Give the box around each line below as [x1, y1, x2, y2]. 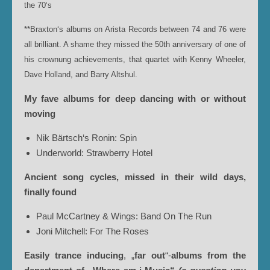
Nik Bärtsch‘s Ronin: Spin [36, 133, 137, 143]
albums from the [171, 250, 246, 260]
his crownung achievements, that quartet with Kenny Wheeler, [24, 55, 246, 64]
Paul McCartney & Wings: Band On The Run [36, 211, 212, 221]
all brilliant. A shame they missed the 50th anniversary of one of [24, 40, 246, 49]
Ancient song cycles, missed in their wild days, [24, 172, 246, 182]
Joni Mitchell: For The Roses [36, 226, 149, 236]
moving [24, 108, 55, 119]
